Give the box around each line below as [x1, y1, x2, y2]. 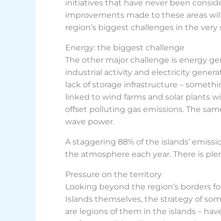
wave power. [65, 117, 114, 126]
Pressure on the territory [65, 170, 162, 179]
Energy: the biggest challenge [65, 43, 184, 52]
